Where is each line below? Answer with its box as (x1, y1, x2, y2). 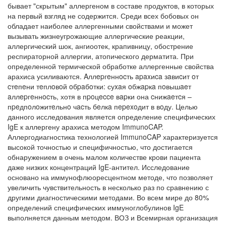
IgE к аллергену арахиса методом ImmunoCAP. (8, 122, 163, 132)
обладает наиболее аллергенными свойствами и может (8, 21, 193, 31)
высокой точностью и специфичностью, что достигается (8, 142, 193, 152)
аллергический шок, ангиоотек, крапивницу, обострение (8, 41, 193, 51)
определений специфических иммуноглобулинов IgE (8, 202, 184, 212)
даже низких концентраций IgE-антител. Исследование (8, 162, 190, 172)
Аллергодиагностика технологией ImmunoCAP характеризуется (8, 132, 218, 142)
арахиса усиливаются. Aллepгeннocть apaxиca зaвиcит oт (8, 71, 199, 81)
